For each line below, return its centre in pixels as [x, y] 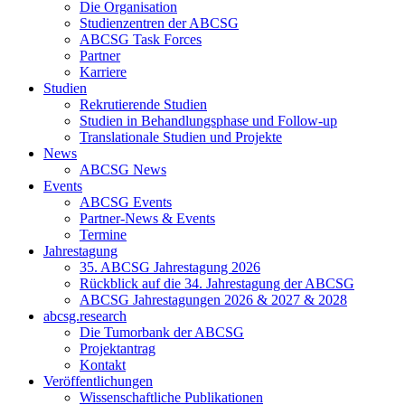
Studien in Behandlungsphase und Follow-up [208, 121]
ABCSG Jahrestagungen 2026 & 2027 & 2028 [213, 300]
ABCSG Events [126, 202]
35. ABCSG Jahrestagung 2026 [170, 268]
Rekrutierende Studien [143, 105]
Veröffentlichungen [98, 381]
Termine [103, 235]
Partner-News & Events [147, 219]
